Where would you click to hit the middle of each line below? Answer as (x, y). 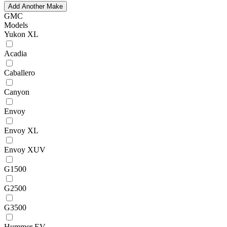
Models (16, 25)
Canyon (17, 92)
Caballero (20, 72)
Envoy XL (21, 130)
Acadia (15, 53)
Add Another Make (35, 6)
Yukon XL (21, 34)
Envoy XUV (25, 149)
